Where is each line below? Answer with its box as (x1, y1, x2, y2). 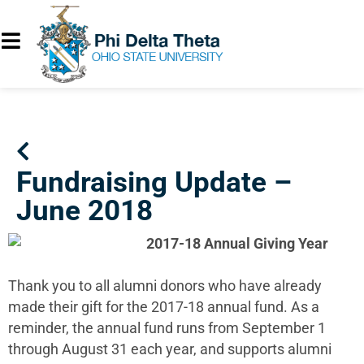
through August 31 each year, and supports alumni (8, 340, 331, 357)
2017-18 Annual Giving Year (146, 235, 328, 252)
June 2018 (16, 193, 153, 227)
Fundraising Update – (16, 164, 292, 199)
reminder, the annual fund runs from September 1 (8, 319, 326, 336)
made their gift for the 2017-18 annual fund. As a (8, 298, 319, 315)
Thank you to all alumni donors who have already (8, 277, 322, 294)
